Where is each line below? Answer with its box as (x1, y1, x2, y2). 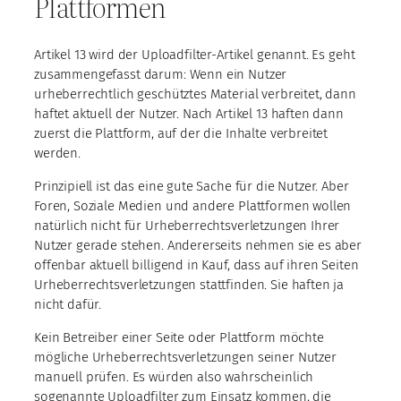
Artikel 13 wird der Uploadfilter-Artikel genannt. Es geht (34, 46, 355, 63)
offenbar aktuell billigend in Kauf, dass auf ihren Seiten (34, 256, 359, 273)
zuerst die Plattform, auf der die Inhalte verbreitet (34, 124, 328, 141)
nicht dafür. (34, 295, 102, 312)
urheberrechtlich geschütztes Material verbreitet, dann (34, 85, 356, 102)
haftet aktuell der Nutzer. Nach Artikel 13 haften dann (34, 105, 344, 122)
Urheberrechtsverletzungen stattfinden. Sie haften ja (34, 276, 345, 293)
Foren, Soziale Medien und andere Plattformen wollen (34, 197, 352, 214)
